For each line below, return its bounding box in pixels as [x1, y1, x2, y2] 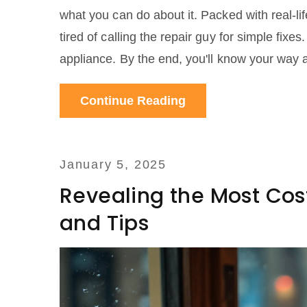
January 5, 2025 [60, 158, 167, 172]
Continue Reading [80, 94, 186, 108]
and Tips [60, 209, 149, 238]
